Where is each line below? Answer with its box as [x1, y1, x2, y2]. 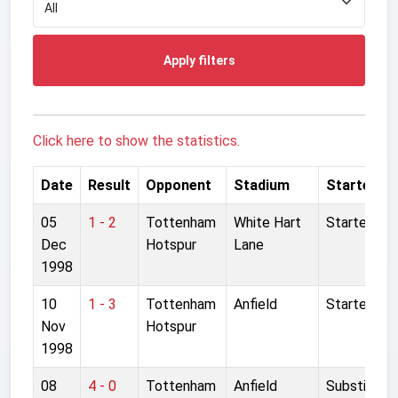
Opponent [146, 176, 211, 194]
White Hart [234, 213, 301, 231]
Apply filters [163, 52, 235, 68]
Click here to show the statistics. [33, 131, 240, 149]
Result [88, 176, 131, 194]
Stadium [234, 176, 290, 194]
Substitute [326, 377, 394, 394]
